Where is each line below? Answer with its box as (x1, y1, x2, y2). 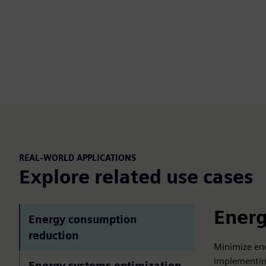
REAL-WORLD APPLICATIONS (19, 153, 136, 163)
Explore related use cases (19, 164, 253, 188)
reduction (28, 229, 79, 242)
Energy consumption (28, 213, 137, 226)
